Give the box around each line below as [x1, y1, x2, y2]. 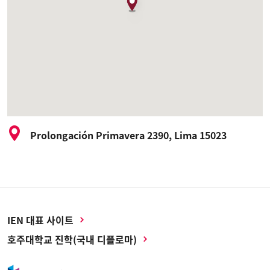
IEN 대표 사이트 [7, 213, 74, 228]
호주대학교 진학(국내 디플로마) [7, 232, 137, 247]
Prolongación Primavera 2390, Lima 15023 [30, 128, 227, 143]
